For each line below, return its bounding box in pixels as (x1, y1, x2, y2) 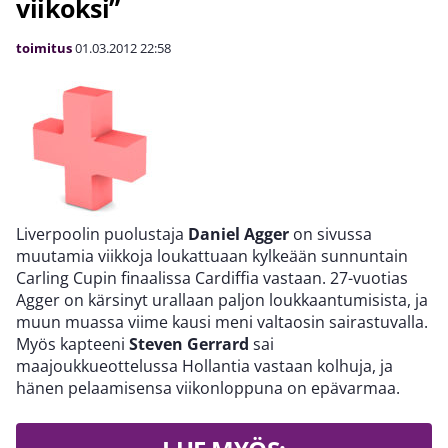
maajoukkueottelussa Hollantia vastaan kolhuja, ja (16, 355, 393, 377)
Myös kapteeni (16, 333, 129, 355)
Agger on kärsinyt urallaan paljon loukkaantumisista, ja (16, 289, 428, 311)
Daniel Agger (188, 223, 289, 245)
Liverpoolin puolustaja (16, 223, 188, 245)
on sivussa (289, 223, 372, 245)
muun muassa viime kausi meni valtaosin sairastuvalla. (16, 311, 428, 333)
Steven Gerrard (129, 333, 249, 355)
